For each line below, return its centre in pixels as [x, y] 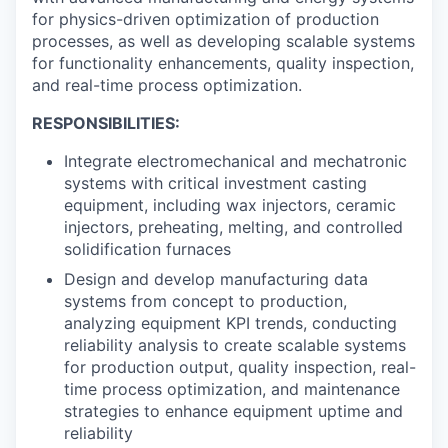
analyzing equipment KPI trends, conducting [230, 323]
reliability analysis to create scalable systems [235, 345]
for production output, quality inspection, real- [240, 367]
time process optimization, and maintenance [232, 389]
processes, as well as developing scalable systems [223, 41]
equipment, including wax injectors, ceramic [230, 205]
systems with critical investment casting [215, 183]
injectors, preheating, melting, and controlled [233, 227]
